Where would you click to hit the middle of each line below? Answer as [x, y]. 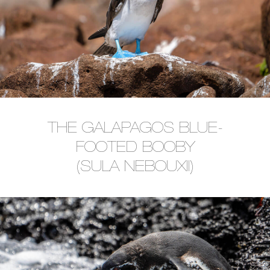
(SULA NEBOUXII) [135, 168]
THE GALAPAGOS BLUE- [135, 129]
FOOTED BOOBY [135, 148]
